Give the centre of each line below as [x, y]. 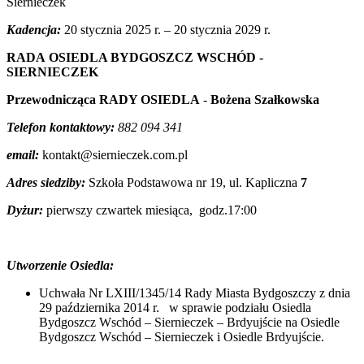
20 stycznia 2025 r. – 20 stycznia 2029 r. [166, 29]
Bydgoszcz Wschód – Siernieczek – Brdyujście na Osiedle [189, 322]
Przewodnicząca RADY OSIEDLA [103, 99]
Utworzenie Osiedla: [60, 265]
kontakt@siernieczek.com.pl [113, 154]
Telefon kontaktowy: [61, 127]
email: [23, 154]
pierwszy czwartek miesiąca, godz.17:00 [152, 210]
